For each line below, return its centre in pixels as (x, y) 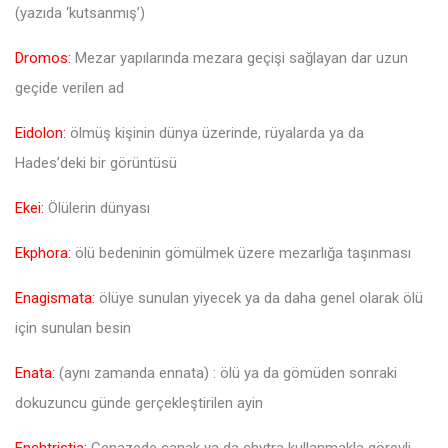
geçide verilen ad (69, 87)
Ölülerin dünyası (97, 207)
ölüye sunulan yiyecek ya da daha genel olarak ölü (259, 297)
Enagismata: (55, 297)
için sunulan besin (73, 327)
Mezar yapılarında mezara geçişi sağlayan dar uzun (239, 57)
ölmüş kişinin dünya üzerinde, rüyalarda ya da (215, 132)
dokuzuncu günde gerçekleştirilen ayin (139, 402)
